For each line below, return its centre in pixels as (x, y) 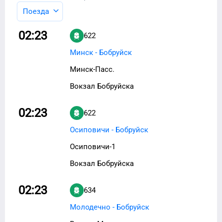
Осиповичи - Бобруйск (109, 130)
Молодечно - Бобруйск (110, 207)
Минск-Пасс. (92, 69)
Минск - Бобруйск (101, 52)
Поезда (36, 11)
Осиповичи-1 (93, 146)
